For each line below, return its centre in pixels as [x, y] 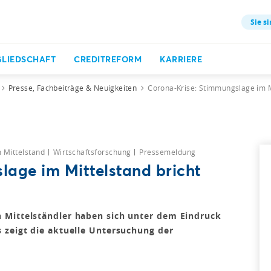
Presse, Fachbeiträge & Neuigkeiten [73, 88]
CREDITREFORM [108, 59]
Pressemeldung [168, 152]
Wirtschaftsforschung [93, 152]
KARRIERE [181, 59]
